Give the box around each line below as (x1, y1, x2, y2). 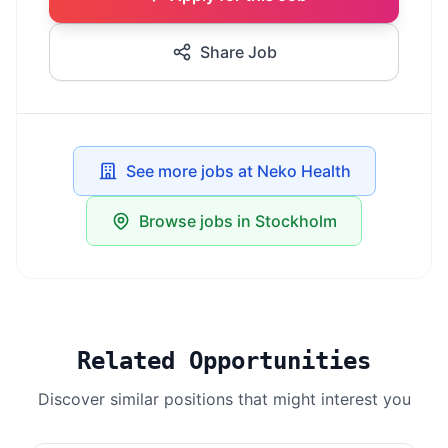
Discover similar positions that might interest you (37, 389, 411, 409)
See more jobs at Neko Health (125, 161, 351, 181)
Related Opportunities (77, 347, 371, 375)
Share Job (199, 42, 277, 62)
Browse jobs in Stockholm (139, 211, 337, 231)
